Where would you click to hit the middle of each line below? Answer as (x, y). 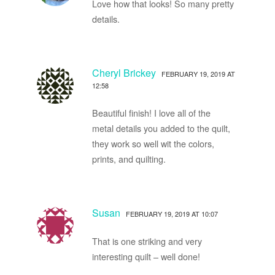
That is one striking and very (147, 241)
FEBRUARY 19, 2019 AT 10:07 (172, 213)
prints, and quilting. (129, 158)
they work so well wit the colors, (153, 143)
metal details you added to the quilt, (161, 128)
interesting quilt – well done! (146, 256)
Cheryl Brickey (124, 72)
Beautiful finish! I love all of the (151, 112)
